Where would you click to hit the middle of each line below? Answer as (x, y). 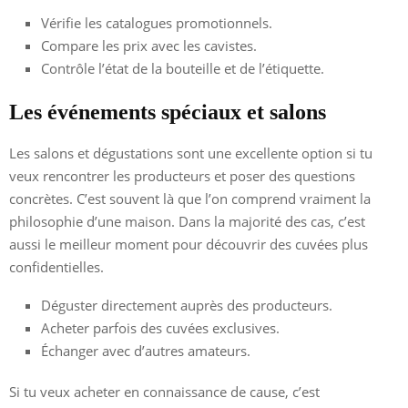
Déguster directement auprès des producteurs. (187, 306)
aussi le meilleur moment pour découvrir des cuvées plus (189, 245)
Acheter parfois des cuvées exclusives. (160, 328)
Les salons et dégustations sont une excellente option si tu (191, 153)
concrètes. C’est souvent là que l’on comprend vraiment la (190, 199)
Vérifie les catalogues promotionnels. (157, 23)
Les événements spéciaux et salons (168, 112)
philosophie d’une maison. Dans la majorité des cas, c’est (187, 222)
